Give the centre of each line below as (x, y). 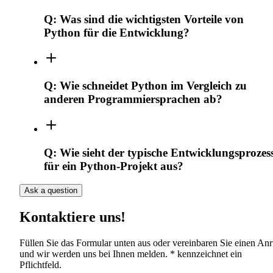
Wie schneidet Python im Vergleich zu (153, 86)
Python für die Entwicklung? (117, 32)
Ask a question (51, 191)
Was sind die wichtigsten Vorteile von (152, 19)
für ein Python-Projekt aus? (114, 166)
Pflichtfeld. (41, 265)
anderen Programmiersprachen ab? (133, 99)
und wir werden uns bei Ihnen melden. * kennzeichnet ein (131, 254)
